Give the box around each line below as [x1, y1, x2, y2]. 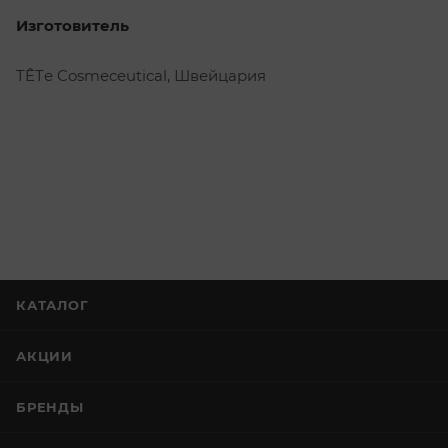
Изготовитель [16, 15, 129, 35]
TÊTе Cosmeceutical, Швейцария [16, 65, 266, 85]
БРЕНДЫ [16, 399, 84, 415]
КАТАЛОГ [16, 297, 89, 313]
